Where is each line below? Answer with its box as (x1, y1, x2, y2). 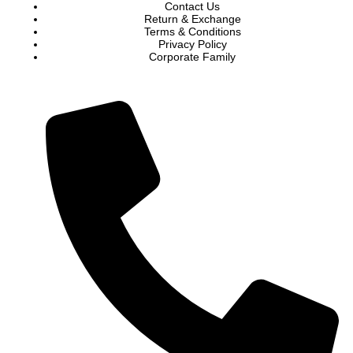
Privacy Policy (158, 38, 227, 51)
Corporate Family (149, 50, 236, 64)
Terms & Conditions (143, 25, 241, 39)
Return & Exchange (143, 13, 241, 26)
